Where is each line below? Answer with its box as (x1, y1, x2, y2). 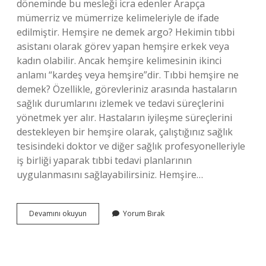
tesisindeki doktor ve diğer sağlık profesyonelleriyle (17, 140, 245, 153)
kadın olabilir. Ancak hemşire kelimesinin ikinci (17, 54, 221, 67)
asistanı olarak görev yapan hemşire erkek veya (17, 40, 229, 53)
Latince (86, 208, 110, 218)
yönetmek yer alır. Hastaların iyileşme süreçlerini (17, 111, 232, 124)
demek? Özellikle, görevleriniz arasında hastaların (17, 83, 237, 96)
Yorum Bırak (123, 208, 164, 218)
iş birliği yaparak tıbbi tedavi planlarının (17, 154, 192, 167)
